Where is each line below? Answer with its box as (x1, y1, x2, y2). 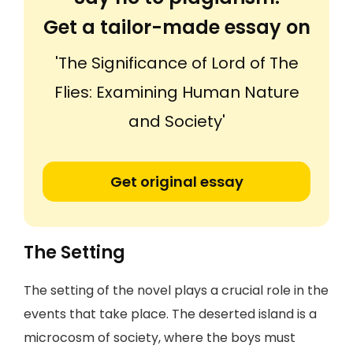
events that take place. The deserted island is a (24, 305, 317, 323)
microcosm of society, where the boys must (24, 329, 295, 347)
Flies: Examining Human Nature (54, 81, 299, 103)
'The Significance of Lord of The (54, 52, 299, 74)
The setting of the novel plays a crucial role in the (24, 281, 329, 299)
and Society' (128, 110, 225, 132)
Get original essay (110, 172, 243, 191)
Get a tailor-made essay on (43, 14, 310, 40)
